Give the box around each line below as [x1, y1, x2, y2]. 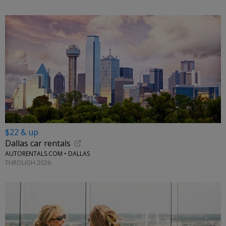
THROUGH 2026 [5, 158, 51, 167]
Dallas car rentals [5, 138, 71, 149]
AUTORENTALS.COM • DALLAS [5, 149, 90, 158]
